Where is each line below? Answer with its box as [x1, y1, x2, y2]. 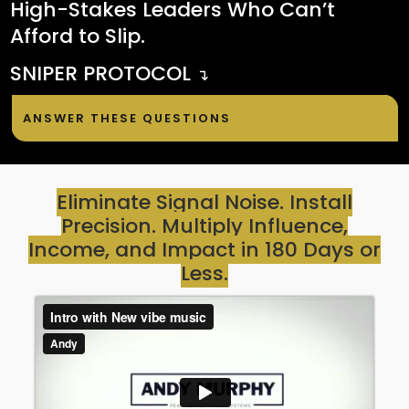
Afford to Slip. [10, 21, 145, 50]
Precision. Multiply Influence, [61, 211, 348, 240]
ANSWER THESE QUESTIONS [22, 109, 231, 127]
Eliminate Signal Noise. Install [57, 187, 352, 216]
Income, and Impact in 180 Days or [28, 235, 381, 264]
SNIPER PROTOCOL [10, 58, 196, 88]
